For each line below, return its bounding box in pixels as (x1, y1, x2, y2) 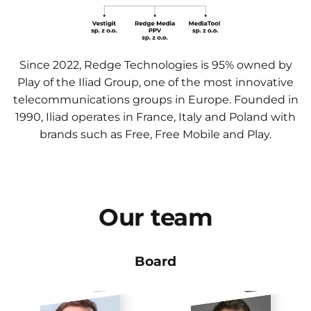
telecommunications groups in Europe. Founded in (12, 92, 299, 106)
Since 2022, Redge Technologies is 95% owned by (19, 58, 292, 72)
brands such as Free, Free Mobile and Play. (40, 127, 271, 141)
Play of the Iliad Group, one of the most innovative (17, 75, 294, 89)
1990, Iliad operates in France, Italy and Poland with (15, 110, 296, 124)
